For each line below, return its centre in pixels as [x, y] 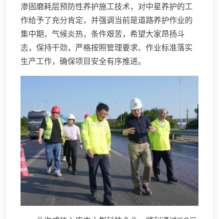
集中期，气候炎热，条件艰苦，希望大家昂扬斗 [103, 34]
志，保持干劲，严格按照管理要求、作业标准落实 [107, 48]
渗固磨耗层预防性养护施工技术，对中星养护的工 [107, 7]
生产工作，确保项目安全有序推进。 [83, 61]
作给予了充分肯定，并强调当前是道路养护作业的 [107, 20]
